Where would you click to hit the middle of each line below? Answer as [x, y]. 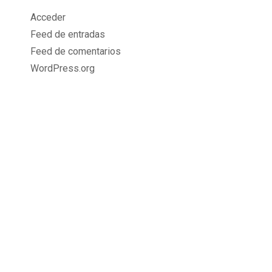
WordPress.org [63, 68]
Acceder [48, 17]
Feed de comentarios [76, 51]
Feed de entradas [68, 34]
